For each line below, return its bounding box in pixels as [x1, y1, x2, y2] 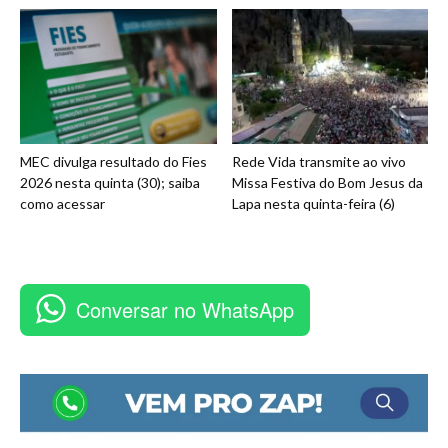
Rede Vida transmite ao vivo [231, 153, 406, 171]
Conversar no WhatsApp [76, 295, 294, 325]
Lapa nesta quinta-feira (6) [231, 195, 395, 213]
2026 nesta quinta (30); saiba [20, 174, 200, 192]
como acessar [20, 195, 105, 213]
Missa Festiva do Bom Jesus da [231, 174, 423, 192]
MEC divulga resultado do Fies [20, 153, 207, 171]
